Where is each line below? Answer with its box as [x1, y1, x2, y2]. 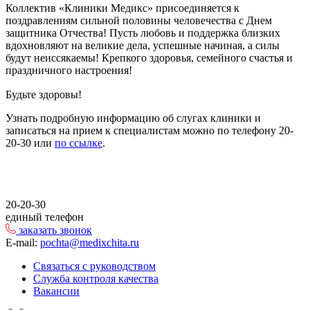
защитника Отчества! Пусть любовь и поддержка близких [6, 27, 280, 39]
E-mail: [6, 237, 40, 248]
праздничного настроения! [6, 64, 132, 76]
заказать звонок [19, 224, 92, 236]
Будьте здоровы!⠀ [6, 89, 90, 100]
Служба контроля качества [33, 273, 158, 284]
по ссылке [55, 137, 102, 149]
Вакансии [33, 285, 80, 297]
